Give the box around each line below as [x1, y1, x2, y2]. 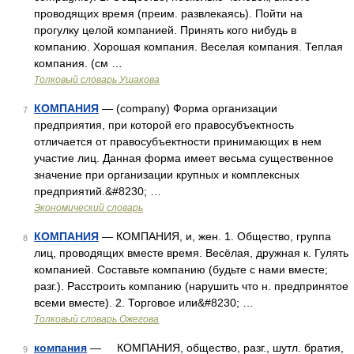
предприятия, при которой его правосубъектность [34, 119, 294, 131]
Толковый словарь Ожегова [34, 314, 159, 325]
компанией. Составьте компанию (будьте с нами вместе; [34, 263, 328, 276]
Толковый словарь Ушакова [34, 74, 160, 85]
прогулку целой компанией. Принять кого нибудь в [34, 24, 296, 36]
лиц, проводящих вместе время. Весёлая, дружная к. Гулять [34, 247, 348, 259]
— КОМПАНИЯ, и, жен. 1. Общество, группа [99, 230, 331, 243]
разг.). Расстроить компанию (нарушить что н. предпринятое [34, 280, 348, 292]
